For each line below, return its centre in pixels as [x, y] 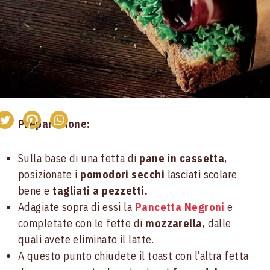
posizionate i [48, 174]
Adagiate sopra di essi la [77, 207]
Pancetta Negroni [180, 207]
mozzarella [172, 223]
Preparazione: [54, 124]
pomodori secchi [121, 174]
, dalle [217, 223]
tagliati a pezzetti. [100, 191]
